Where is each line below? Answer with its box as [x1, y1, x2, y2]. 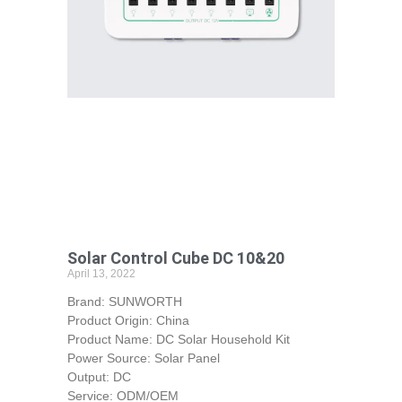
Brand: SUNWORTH [66, 293, 182, 309]
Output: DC [66, 369, 131, 384]
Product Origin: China [66, 312, 197, 328]
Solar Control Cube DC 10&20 [66, 248, 284, 267]
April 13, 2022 [66, 267, 135, 280]
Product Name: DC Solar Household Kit [66, 331, 290, 346]
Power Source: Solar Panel [66, 350, 220, 365]
